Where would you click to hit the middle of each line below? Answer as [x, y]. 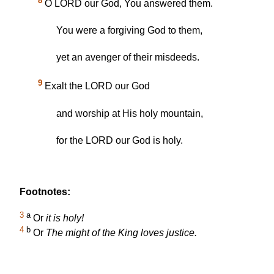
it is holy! [65, 218]
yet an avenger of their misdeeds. [128, 57]
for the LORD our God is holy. [120, 140]
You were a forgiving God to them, [129, 31]
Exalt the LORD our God [96, 86]
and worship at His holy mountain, [130, 113]
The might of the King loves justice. [121, 233]
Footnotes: [45, 191]
